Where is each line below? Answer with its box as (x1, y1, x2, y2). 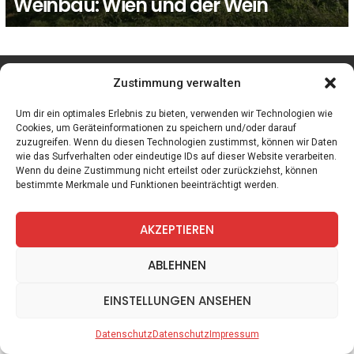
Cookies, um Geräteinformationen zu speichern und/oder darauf (16, 122, 296, 134)
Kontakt (127, 141, 166, 157)
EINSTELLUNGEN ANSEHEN (103, 292, 251, 309)
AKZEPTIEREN (140, 220, 214, 238)
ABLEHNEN (148, 256, 206, 273)
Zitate (80, 141, 109, 157)
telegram (268, 70, 307, 81)
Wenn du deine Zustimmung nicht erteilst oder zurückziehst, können (16, 165, 318, 176)
